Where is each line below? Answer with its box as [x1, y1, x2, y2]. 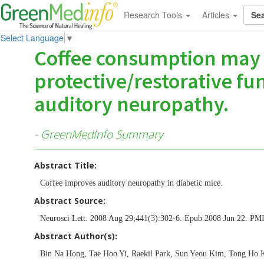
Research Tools [123, 9, 184, 21]
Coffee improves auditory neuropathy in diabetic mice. [40, 178, 223, 187]
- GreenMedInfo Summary [34, 126, 163, 142]
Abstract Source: [34, 194, 105, 206]
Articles [202, 9, 232, 21]
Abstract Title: [34, 159, 97, 171]
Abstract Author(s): [34, 230, 117, 242]
